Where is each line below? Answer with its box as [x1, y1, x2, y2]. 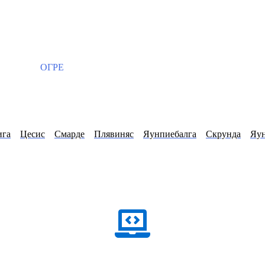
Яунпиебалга [143, 129, 196, 140]
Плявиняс [94, 129, 134, 140]
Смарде [54, 129, 85, 140]
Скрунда [206, 129, 241, 140]
